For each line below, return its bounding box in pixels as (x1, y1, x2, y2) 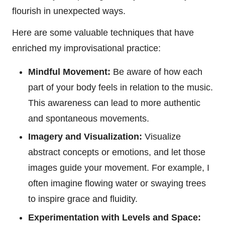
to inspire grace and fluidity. (28, 194, 138, 204)
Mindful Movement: (28, 67, 110, 77)
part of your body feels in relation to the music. (28, 82, 213, 93)
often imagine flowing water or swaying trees (28, 178, 206, 189)
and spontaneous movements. (28, 114, 149, 124)
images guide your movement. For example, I (28, 163, 209, 173)
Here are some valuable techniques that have (12, 28, 194, 38)
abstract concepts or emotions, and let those (28, 147, 205, 158)
